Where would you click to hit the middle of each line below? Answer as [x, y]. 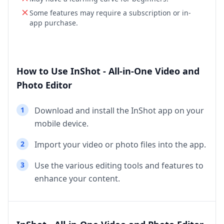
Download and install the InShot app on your [119, 111]
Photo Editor [44, 85]
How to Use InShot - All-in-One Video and [108, 71]
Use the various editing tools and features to [119, 166]
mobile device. [61, 124]
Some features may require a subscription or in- [110, 13]
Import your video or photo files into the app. [120, 145]
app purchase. [54, 23]
